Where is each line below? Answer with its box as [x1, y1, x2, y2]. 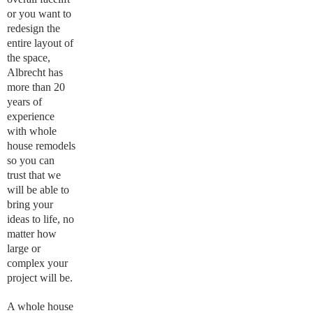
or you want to [7, 8, 71, 20]
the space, [7, 52, 50, 64]
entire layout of [7, 37, 73, 49]
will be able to [7, 184, 69, 196]
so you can [7, 154, 54, 166]
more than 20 [7, 81, 65, 93]
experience [7, 110, 54, 122]
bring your [7, 198, 53, 210]
